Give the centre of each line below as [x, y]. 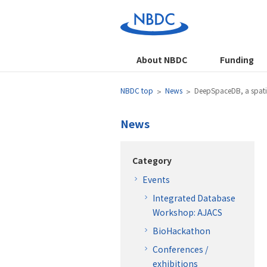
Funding [237, 60]
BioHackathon [181, 230]
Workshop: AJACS [187, 212]
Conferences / [180, 249]
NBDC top [137, 90]
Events [156, 179]
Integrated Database [194, 198]
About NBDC [162, 60]
